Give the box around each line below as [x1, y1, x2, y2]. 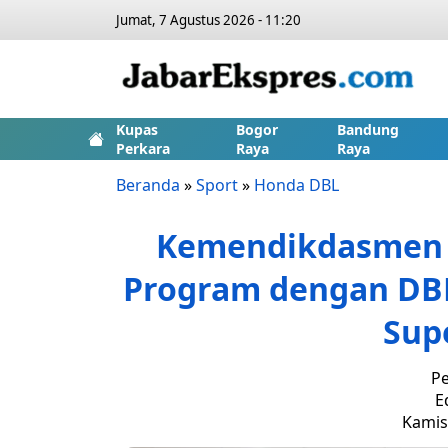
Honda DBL [254, 174, 339, 196]
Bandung [336, 120, 399, 139]
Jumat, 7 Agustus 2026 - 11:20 [116, 11, 301, 29]
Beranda [116, 174, 180, 196]
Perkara [116, 139, 170, 158]
